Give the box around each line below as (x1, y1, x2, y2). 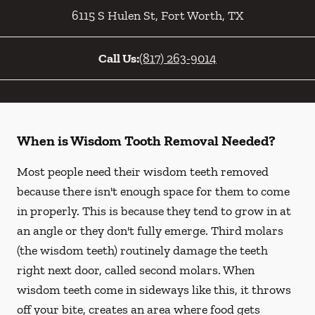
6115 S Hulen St (72, 8, 155, 23)
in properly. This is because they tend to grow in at (17, 203, 291, 219)
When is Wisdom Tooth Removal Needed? (17, 132, 276, 149)
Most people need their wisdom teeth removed (17, 164, 269, 179)
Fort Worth (158, 8, 222, 23)
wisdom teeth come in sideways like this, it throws (17, 282, 291, 297)
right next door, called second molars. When (17, 262, 255, 278)
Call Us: (98, 51, 139, 66)
